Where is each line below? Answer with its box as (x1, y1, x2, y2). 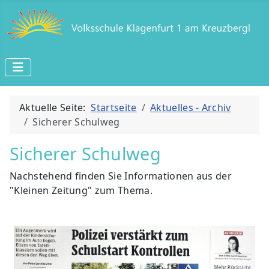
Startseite (91, 100, 137, 114)
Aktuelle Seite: (19, 100, 91, 114)
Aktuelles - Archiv (150, 100, 231, 114)
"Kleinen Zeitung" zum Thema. (10, 183, 156, 197)
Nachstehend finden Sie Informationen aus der (10, 169, 232, 183)
